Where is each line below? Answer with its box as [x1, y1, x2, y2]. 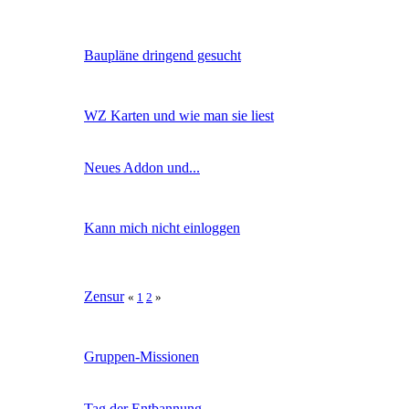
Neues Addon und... [84, 159, 200, 175]
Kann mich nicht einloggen [84, 219, 240, 236]
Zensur [84, 288, 124, 304]
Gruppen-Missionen [84, 348, 199, 364]
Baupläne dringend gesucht [84, 47, 241, 63]
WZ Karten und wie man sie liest [84, 107, 274, 123]
